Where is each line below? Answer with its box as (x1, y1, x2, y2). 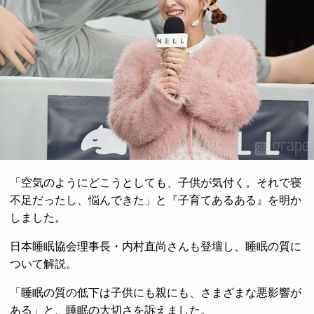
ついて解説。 (10, 257, 77, 270)
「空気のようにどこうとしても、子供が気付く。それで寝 (10, 176, 301, 189)
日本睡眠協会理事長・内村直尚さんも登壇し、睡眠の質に (10, 240, 301, 252)
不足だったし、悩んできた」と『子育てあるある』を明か (10, 193, 301, 206)
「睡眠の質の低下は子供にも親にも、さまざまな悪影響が (10, 286, 301, 299)
